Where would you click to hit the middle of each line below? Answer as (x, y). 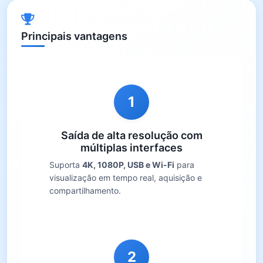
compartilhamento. (85, 190)
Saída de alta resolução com (131, 135)
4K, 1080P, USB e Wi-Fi (128, 165)
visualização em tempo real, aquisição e (126, 178)
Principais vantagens (74, 36)
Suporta (66, 165)
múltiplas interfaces (131, 148)
